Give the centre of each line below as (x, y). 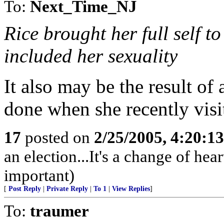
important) (39, 175)
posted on (57, 137)
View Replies (131, 189)
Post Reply (25, 189)
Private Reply (67, 189)
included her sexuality (91, 56)
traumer (59, 211)
